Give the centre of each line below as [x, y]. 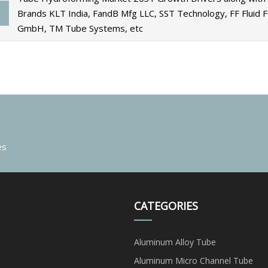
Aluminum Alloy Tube [175, 242]
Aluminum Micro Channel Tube [194, 260]
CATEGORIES [166, 205]
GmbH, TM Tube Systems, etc [80, 28]
